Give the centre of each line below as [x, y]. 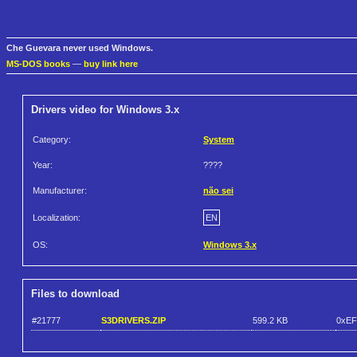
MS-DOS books [38, 64]
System [219, 140]
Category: [52, 140]
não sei [218, 191]
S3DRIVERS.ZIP [133, 320]
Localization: [57, 218]
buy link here [111, 64]
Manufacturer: [60, 191]
